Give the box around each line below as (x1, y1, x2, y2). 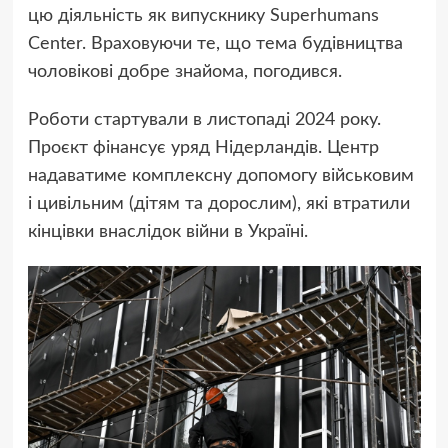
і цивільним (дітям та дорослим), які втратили (27, 195, 410, 214)
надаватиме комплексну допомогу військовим (27, 167, 414, 186)
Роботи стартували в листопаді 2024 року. (27, 111, 381, 130)
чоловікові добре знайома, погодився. (27, 63, 342, 82)
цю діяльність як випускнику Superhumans (27, 7, 379, 26)
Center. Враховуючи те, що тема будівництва (27, 35, 403, 54)
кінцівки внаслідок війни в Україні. (27, 223, 308, 242)
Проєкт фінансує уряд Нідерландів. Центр (27, 139, 379, 158)
